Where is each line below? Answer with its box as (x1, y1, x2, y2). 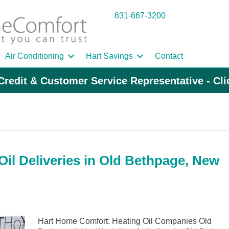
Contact (155, 52, 183, 61)
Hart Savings (86, 52, 133, 61)
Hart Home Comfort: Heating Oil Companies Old (38, 217, 212, 226)
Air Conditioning (5, 52, 64, 61)
